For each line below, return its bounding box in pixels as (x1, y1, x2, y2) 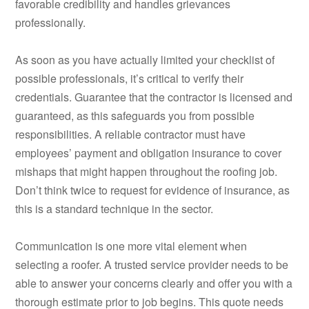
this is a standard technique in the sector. (15, 201, 214, 217)
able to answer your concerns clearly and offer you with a (15, 275, 293, 292)
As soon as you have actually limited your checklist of (15, 52, 275, 68)
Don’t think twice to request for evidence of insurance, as (15, 182, 290, 199)
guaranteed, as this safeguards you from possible (15, 108, 255, 124)
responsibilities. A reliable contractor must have (15, 126, 246, 143)
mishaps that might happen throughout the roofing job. (15, 163, 278, 180)
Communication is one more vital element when (15, 238, 248, 255)
